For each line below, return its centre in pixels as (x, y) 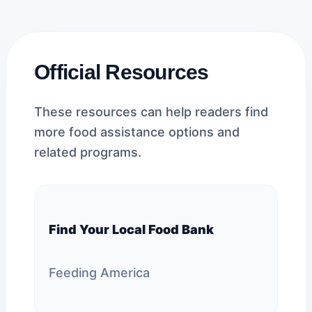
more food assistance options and (137, 132)
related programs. (88, 152)
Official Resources (122, 72)
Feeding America (99, 273)
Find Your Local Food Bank (131, 229)
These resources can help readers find (151, 112)
